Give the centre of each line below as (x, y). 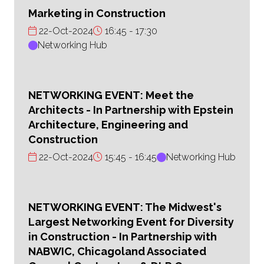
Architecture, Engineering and (108, 125)
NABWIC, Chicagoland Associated (117, 252)
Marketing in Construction (97, 14)
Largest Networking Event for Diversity (131, 222)
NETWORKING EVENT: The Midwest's (125, 207)
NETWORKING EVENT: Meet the (111, 95)
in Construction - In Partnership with (123, 237)
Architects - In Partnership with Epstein (131, 110)
